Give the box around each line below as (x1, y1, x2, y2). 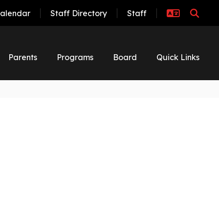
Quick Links (156, 52, 199, 62)
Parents (8, 52, 37, 62)
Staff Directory (50, 8, 107, 18)
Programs (57, 52, 93, 62)
